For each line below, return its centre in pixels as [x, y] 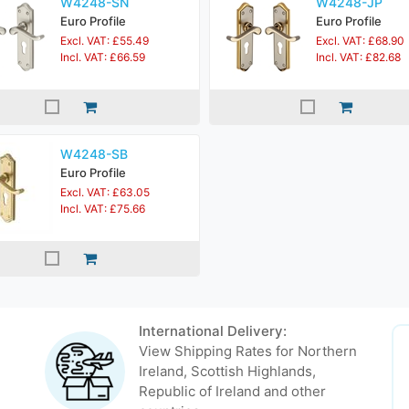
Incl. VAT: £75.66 [103, 209]
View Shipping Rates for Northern [247, 351]
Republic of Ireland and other [232, 391]
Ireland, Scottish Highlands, [227, 371]
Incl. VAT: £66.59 [103, 57]
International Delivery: [212, 331]
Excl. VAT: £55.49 [105, 41]
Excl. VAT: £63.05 [105, 192]
